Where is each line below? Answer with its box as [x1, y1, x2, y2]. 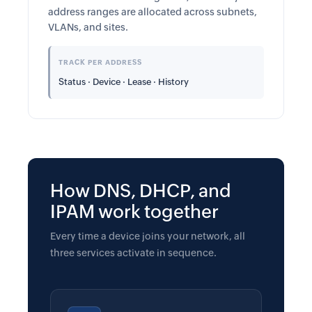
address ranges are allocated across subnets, [48, 6, 257, 17]
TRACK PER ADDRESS [58, 58, 142, 66]
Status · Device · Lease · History [58, 77, 189, 87]
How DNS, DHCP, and [50, 180, 231, 201]
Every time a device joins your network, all [50, 231, 245, 242]
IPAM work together [50, 201, 219, 222]
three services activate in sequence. [50, 247, 217, 258]
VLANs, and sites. [48, 22, 128, 33]
